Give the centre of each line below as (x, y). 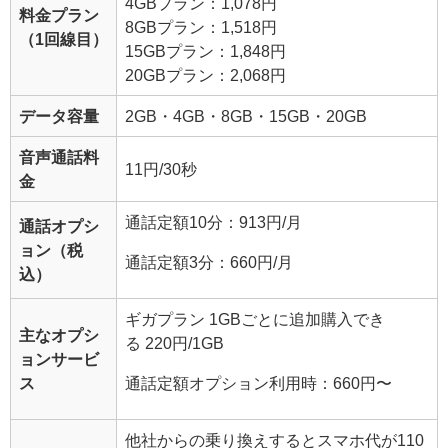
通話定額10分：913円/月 (213, 222)
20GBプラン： (177, 75)
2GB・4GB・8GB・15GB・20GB (246, 116)
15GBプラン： (177, 51)
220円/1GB (184, 343)
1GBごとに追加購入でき (297, 319)
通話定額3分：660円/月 (209, 262)
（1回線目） (63, 39)
